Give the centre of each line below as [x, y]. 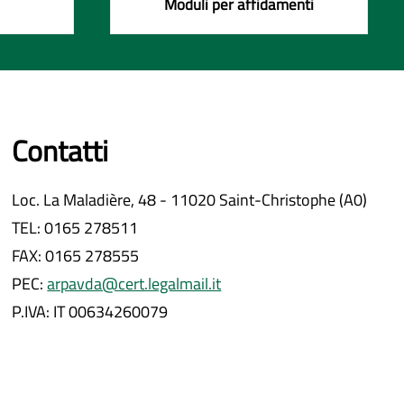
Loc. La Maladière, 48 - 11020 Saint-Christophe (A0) [190, 199]
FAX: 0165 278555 [76, 255]
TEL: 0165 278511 [75, 227]
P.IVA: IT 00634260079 [90, 311]
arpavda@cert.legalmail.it [134, 283]
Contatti [60, 150]
